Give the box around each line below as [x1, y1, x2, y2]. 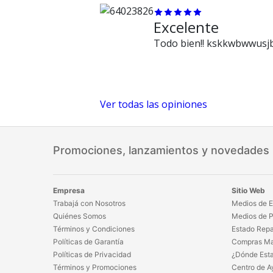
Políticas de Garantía [53, 236, 124, 246]
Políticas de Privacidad [53, 249, 131, 259]
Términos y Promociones [53, 262, 136, 272]
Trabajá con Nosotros [53, 198, 126, 208]
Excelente [153, 16, 219, 37]
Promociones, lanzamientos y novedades [53, 143, 269, 157]
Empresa [53, 185, 85, 195]
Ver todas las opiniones [99, 97, 207, 111]
